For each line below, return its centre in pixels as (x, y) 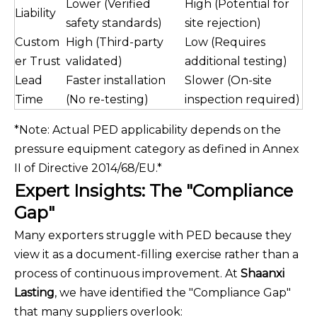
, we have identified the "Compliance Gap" (173, 293)
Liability (35, 13)
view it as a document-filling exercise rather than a (156, 255)
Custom (37, 42)
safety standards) (114, 23)
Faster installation (116, 81)
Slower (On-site (228, 81)
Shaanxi (263, 274)
